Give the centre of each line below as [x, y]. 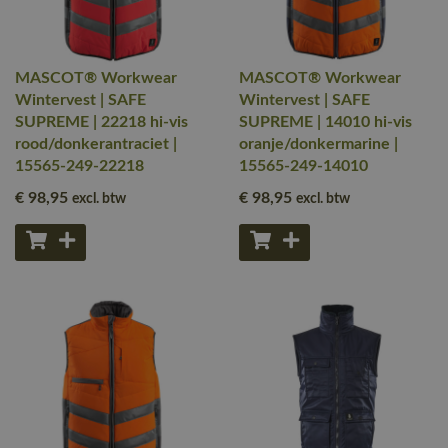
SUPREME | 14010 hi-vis [325, 122]
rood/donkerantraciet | [96, 144]
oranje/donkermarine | [318, 144]
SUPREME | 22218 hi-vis [101, 122]
